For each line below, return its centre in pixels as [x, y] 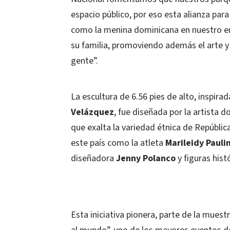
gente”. [84, 61]
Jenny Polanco [146, 158]
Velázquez [92, 112]
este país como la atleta [118, 143]
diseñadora [93, 158]
